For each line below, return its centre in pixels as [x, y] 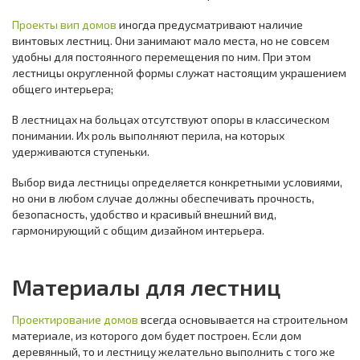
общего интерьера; [63, 88]
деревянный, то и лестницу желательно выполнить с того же [174, 351]
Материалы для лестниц [146, 286]
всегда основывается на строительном [243, 319]
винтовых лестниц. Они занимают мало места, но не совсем [171, 40]
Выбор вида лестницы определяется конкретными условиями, [177, 182]
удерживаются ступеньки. [81, 151]
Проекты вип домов [64, 24]
